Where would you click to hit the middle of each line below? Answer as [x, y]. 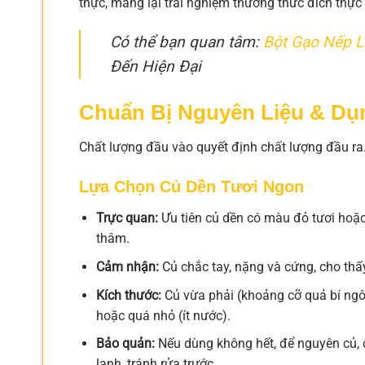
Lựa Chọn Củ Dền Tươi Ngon [191, 187]
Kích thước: [128, 295]
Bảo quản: [125, 344]
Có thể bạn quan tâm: [187, 42]
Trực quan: [127, 218]
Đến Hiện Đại [156, 66]
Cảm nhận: [127, 266]
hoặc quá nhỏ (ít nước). [163, 315]
